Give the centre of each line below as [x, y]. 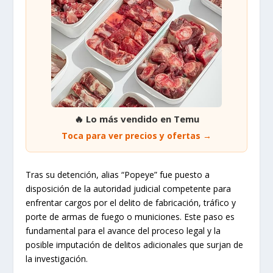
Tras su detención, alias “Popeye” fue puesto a [118, 175]
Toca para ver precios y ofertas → [136, 136]
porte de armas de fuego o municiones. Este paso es [130, 217]
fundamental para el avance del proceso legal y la [123, 231]
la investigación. [57, 259]
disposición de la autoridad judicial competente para [129, 189]
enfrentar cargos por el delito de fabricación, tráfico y [131, 203]
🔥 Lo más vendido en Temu [136, 119]
